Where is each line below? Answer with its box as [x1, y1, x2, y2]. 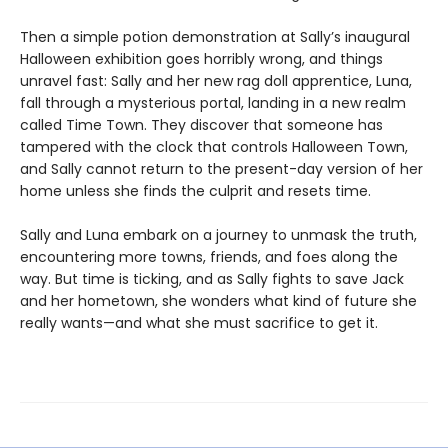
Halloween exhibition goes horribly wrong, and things [20, 49, 383, 70]
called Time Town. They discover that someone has [20, 115, 383, 136]
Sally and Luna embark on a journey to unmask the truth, [20, 225, 417, 246]
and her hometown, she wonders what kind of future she [20, 291, 417, 312]
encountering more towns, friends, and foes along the [20, 247, 398, 268]
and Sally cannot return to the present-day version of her [20, 159, 423, 180]
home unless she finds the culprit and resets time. [20, 181, 371, 202]
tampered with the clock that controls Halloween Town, [20, 137, 408, 158]
